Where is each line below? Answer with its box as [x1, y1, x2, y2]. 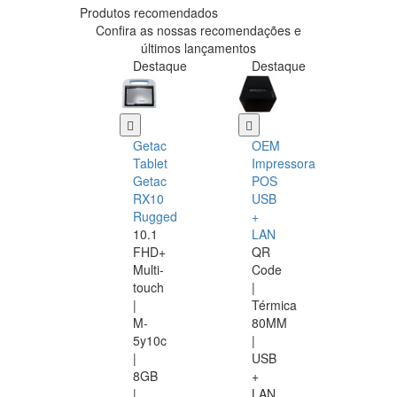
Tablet [133, 154, 167, 173]
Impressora [252, 154, 315, 173]
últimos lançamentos [141, 39, 256, 58]
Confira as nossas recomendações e [96, 21, 301, 40]
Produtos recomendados [80, 4, 218, 22]
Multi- [133, 261, 164, 279]
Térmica [252, 296, 297, 315]
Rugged [133, 207, 177, 226]
